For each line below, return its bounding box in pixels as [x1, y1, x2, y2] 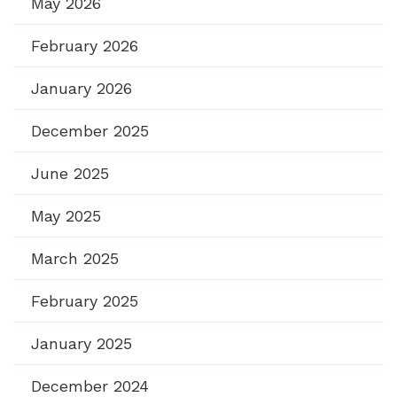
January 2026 [31, 79, 132, 98]
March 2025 [31, 249, 119, 269]
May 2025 [31, 206, 101, 226]
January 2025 [31, 334, 132, 354]
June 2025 [31, 164, 109, 183]
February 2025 [31, 292, 138, 311]
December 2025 [31, 121, 149, 141]
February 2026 [31, 36, 138, 56]
